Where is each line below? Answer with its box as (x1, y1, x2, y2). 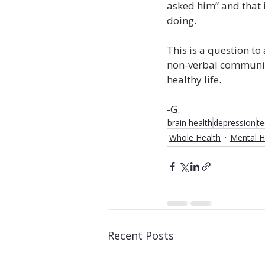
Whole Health (169, 132, 221, 143)
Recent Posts (108, 228, 174, 243)
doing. (167, 14, 196, 27)
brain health (167, 117, 212, 128)
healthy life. (167, 73, 221, 86)
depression (214, 117, 256, 128)
